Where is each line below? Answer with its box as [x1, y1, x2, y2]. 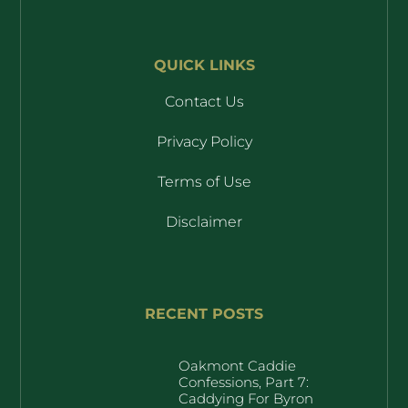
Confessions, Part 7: [178, 372, 309, 391]
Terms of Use [157, 173, 251, 191]
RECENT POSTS [145, 304, 263, 322]
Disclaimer [166, 213, 242, 231]
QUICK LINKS [153, 56, 255, 75]
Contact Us [164, 93, 244, 111]
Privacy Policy [156, 133, 252, 151]
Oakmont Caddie [178, 356, 296, 374]
